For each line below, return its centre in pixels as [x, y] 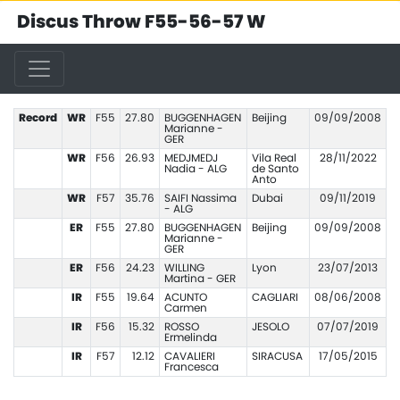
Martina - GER [200, 279]
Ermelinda [190, 337]
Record [37, 118]
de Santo [275, 169]
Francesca [191, 367]
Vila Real [274, 158]
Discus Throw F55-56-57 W [142, 22]
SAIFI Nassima [200, 198]
